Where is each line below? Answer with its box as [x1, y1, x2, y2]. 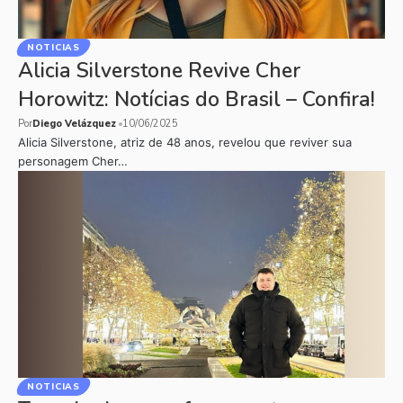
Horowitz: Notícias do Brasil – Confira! [18, 85, 375, 113]
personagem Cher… [18, 154, 128, 168]
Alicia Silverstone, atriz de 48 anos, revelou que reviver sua [18, 135, 352, 149]
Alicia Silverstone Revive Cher [18, 57, 300, 85]
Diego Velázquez [32, 117, 116, 130]
